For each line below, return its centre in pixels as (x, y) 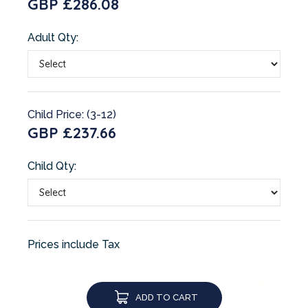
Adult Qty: (53, 37)
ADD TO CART (166, 297)
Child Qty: (52, 166)
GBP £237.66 (72, 132)
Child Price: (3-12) (72, 114)
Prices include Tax (74, 244)
